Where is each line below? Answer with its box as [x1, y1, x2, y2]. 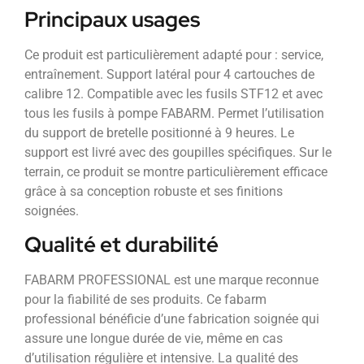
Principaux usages [24, 6, 200, 34]
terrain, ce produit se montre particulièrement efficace [24, 164, 327, 180]
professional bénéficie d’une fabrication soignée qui [24, 311, 319, 327]
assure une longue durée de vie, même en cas [24, 331, 283, 347]
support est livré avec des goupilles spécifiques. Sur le [24, 145, 331, 161]
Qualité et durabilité [24, 231, 219, 259]
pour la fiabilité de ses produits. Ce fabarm [24, 292, 266, 308]
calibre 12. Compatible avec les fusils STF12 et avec [24, 86, 323, 102]
